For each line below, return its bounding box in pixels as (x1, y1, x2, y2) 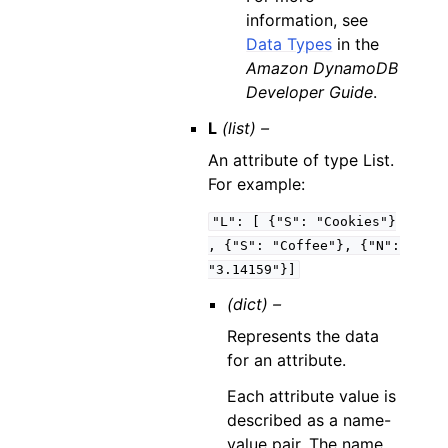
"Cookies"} (315, 214, 396, 229)
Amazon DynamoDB (246, 58, 399, 78)
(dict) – (227, 294, 282, 314)
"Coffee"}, (271, 238, 352, 253)
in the (332, 34, 380, 54)
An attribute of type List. (207, 150, 394, 170)
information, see (246, 10, 369, 30)
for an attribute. (227, 350, 347, 370)
